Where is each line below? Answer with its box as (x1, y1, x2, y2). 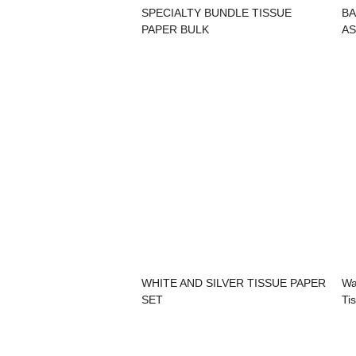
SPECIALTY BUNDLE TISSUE (141, 6, 292, 19)
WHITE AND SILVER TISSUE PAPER (141, 276, 326, 289)
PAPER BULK (141, 22, 209, 36)
